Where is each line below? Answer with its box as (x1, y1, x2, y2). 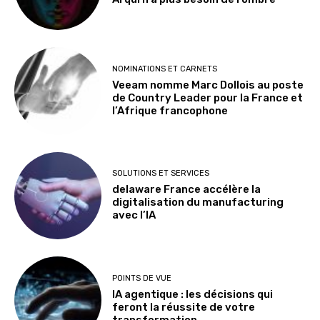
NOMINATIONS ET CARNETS (112, 64, 218, 74)
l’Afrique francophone (112, 104, 229, 117)
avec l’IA (112, 209, 156, 222)
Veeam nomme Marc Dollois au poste (112, 78, 304, 91)
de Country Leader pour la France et (112, 91, 304, 104)
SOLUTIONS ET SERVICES (112, 169, 210, 179)
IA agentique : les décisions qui (112, 287, 274, 301)
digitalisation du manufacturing (112, 196, 284, 209)
